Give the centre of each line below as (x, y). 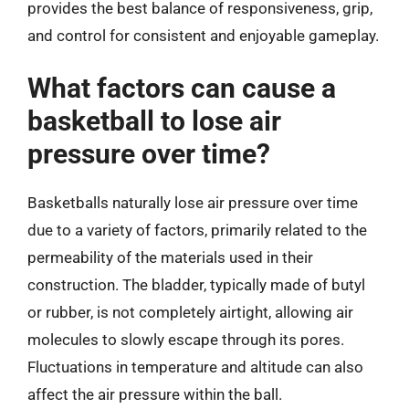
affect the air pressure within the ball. (155, 394)
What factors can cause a (182, 88)
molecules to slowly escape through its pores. (186, 340)
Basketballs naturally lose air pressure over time (193, 203)
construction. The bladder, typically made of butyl (196, 285)
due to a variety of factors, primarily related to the (197, 230)
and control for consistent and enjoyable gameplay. (203, 35)
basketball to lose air (154, 121)
